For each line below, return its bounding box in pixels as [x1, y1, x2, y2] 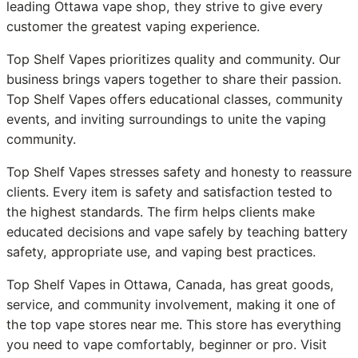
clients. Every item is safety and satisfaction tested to [6, 183, 332, 200]
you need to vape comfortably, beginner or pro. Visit [6, 336, 327, 353]
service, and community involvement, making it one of [6, 296, 336, 313]
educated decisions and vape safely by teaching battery [6, 223, 348, 240]
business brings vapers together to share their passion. [6, 70, 341, 87]
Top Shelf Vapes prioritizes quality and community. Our [6, 50, 340, 67]
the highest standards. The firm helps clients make [6, 203, 315, 220]
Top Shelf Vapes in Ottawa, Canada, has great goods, [6, 276, 334, 293]
